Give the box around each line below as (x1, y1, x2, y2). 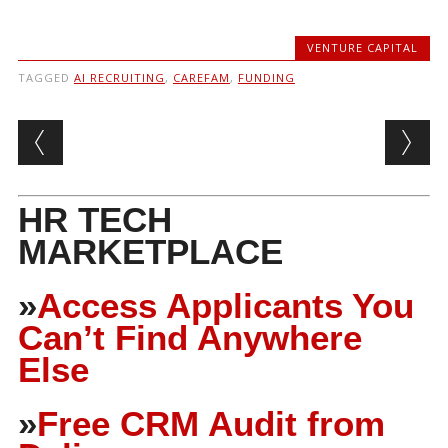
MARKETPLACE (17, 231, 283, 271)
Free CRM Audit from (36, 403, 385, 443)
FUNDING (237, 69, 295, 85)
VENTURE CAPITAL (307, 39, 419, 55)
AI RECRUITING (73, 69, 165, 85)
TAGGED (17, 69, 74, 85)
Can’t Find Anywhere (17, 317, 362, 357)
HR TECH (17, 199, 172, 239)
